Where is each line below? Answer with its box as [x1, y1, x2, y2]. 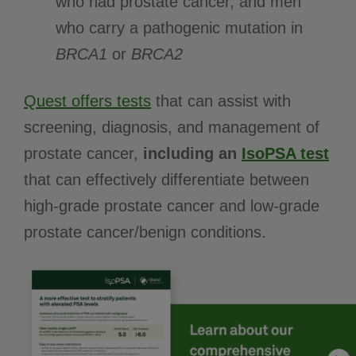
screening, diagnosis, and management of [24, 118, 319, 137]
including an [143, 145, 242, 163]
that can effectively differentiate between [24, 171, 309, 189]
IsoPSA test [242, 145, 329, 163]
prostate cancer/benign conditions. [24, 223, 266, 242]
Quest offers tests [24, 92, 151, 110]
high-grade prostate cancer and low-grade [24, 197, 319, 215]
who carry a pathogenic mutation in [56, 19, 303, 37]
